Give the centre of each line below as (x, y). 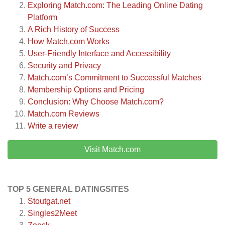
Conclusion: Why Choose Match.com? (96, 102)
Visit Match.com (113, 150)
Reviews (83, 114)
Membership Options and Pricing (86, 90)
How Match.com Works (69, 42)
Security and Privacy (64, 66)
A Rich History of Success (74, 30)
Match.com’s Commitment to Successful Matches (115, 78)
